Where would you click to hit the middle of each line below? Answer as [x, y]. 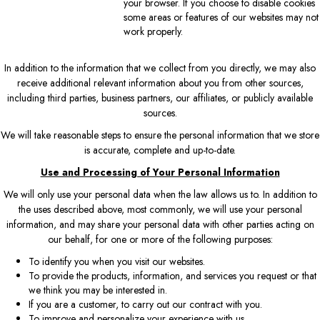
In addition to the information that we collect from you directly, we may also [160, 67]
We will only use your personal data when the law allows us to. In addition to [160, 194]
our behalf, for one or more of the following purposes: [160, 239]
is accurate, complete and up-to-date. [160, 150]
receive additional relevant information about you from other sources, [160, 82]
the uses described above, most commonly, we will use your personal [160, 209]
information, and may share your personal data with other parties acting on [160, 224]
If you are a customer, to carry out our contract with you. [145, 304]
